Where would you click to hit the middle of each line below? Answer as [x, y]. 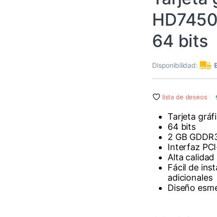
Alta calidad [191, 157]
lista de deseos [185, 97]
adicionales [190, 177]
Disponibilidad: [176, 65]
